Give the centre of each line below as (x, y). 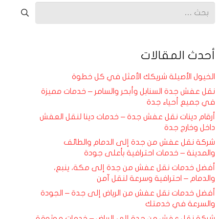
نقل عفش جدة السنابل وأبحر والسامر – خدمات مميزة (128, 91)
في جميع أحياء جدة (181, 102)
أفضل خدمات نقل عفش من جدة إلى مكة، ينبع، (135, 167)
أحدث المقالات (178, 55)
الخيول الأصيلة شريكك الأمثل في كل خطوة (144, 77)
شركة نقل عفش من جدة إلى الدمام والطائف (140, 142)
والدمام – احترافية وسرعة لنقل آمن (156, 178)
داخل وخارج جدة (190, 127)
